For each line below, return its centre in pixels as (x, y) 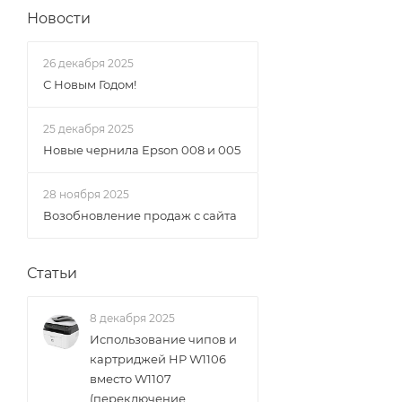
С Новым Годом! (90, 84)
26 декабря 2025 (88, 63)
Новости (59, 18)
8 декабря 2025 (132, 318)
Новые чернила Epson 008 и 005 (142, 150)
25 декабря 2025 (88, 129)
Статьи (52, 273)
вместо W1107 (131, 379)
